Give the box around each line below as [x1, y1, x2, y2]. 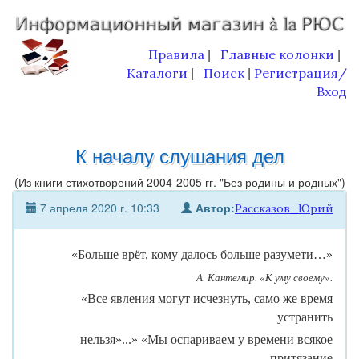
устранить [277, 309, 333, 324]
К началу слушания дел [75, 140, 284, 169]
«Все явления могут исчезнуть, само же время [81, 291, 333, 305]
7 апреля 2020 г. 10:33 [37, 199, 159, 216]
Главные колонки [220, 46, 334, 63]
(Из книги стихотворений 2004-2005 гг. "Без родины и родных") [14, 173, 345, 190]
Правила [148, 46, 204, 63]
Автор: [196, 199, 235, 216]
